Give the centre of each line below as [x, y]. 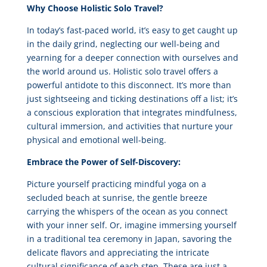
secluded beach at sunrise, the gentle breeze [117, 198]
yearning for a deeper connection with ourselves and [132, 58]
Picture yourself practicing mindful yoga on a [116, 184]
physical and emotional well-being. [96, 140]
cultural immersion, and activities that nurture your [130, 126]
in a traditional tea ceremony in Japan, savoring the [129, 239]
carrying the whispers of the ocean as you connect [127, 211]
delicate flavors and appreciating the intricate [118, 252]
